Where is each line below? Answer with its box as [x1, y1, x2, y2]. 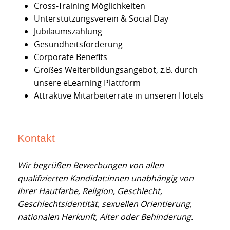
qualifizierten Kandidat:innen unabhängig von [17, 172, 194, 184]
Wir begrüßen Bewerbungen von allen [17, 160, 164, 171]
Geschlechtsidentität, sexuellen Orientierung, [17, 198, 192, 210]
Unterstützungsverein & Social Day [34, 12, 168, 24]
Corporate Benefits [34, 51, 107, 63]
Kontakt [17, 132, 55, 144]
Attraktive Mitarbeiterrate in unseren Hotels [34, 89, 204, 101]
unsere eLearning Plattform [34, 76, 141, 88]
